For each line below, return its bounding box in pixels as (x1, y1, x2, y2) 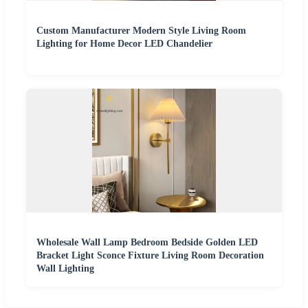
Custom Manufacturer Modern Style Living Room (36, 25, 246, 36)
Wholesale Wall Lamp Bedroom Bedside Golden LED (36, 236, 258, 247)
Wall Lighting (36, 263, 94, 274)
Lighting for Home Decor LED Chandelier (36, 38, 212, 49)
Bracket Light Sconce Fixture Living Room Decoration (36, 250, 264, 261)
